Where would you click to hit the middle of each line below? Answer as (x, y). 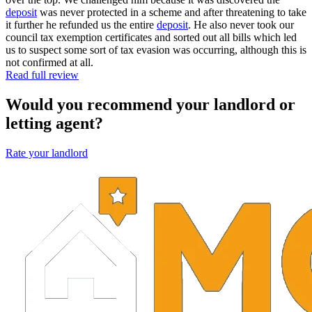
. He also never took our (241, 24)
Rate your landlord (47, 153)
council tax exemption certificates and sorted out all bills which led (151, 37)
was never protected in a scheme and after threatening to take (172, 12)
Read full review (42, 75)
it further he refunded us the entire (81, 24)
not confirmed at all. (49, 62)
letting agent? (54, 123)
